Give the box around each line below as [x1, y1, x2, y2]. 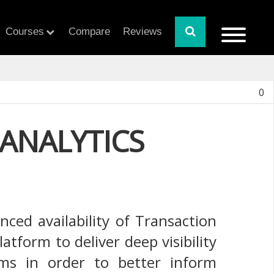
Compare [68, 26, 111, 37]
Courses [5, 26, 44, 37]
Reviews [123, 26, 163, 37]
